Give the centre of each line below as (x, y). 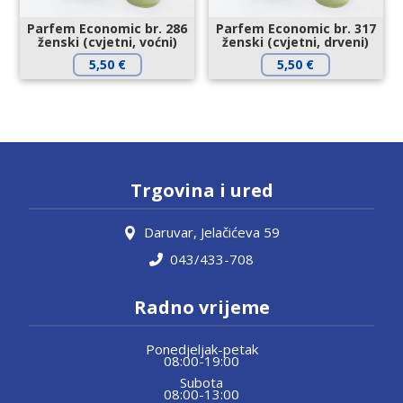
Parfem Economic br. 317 (296, 29)
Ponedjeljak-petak (201, 349)
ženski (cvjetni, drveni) (296, 42)
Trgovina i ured (201, 191)
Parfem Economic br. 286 (107, 29)
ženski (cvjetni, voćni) (107, 42)
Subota (201, 382)
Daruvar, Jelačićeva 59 (212, 233)
